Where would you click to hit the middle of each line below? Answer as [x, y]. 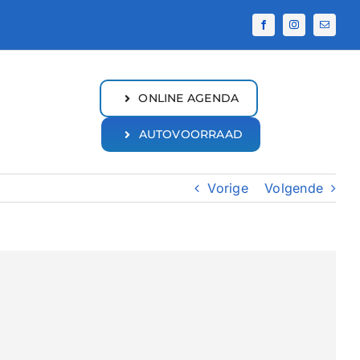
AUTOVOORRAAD [191, 134]
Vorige [228, 188]
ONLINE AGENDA [189, 98]
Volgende [294, 188]
